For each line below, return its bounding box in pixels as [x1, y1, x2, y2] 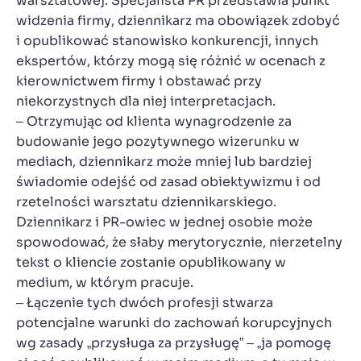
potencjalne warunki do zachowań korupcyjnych [16, 313, 332, 331]
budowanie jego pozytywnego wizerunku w [16, 132, 300, 150]
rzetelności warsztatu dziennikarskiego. [16, 193, 276, 210]
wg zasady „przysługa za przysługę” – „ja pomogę [16, 334, 331, 351]
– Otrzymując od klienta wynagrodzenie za [16, 112, 292, 130]
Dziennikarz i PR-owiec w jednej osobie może [16, 213, 313, 230]
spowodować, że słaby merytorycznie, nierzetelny [16, 233, 342, 251]
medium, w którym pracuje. [16, 273, 193, 291]
